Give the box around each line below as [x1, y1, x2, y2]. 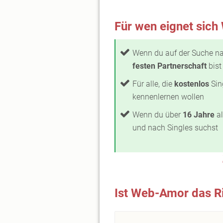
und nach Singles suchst [132, 123, 218, 132]
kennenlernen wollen [132, 92, 204, 102]
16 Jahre [183, 110, 215, 119]
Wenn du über [132, 110, 183, 119]
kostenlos [174, 79, 209, 89]
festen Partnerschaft [132, 61, 207, 71]
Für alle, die [132, 79, 174, 89]
